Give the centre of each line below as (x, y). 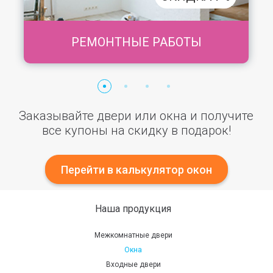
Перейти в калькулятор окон (136, 170)
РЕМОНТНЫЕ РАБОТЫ (136, 42)
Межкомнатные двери (133, 236)
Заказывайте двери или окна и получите (136, 116)
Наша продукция (133, 209)
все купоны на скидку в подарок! (136, 131)
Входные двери (133, 265)
